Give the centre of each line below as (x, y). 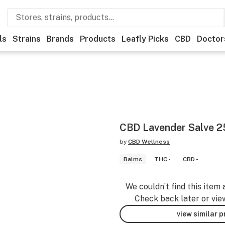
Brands (60, 39)
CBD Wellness (149, 142)
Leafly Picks (145, 39)
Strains (27, 39)
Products (98, 39)
